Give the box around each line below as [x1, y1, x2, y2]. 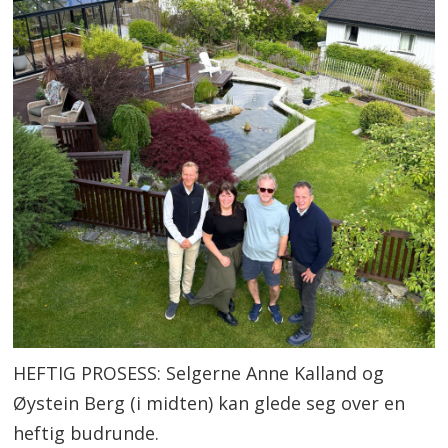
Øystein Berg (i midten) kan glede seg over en [13, 390, 406, 415]
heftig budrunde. [13, 420, 160, 445]
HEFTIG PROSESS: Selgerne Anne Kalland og [13, 360, 385, 385]
